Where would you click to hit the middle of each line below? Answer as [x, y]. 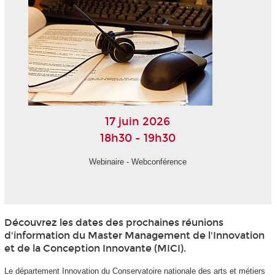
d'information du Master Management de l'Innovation [134, 236]
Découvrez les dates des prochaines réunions [114, 223]
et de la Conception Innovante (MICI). [95, 249]
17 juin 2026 [137, 121]
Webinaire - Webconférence [137, 162]
